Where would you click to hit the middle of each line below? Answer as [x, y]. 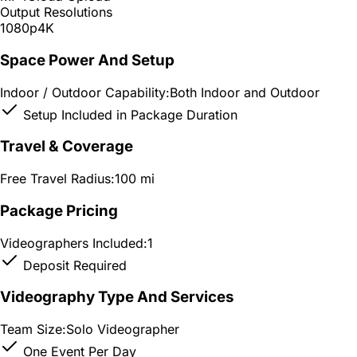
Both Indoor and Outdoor [245, 92]
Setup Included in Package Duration [128, 114]
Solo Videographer [123, 330]
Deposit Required [73, 265]
